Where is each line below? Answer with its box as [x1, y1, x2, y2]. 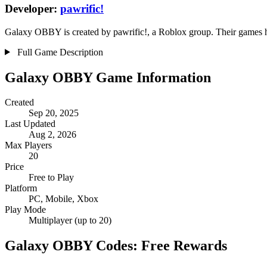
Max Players [5, 140, 52, 151]
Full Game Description [14, 46, 103, 57]
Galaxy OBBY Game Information [5, 69, 211, 85]
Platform [5, 183, 37, 194]
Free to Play [29, 172, 74, 183]
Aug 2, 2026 [29, 129, 76, 140]
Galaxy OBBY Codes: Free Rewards [5, 238, 227, 254]
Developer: [5, 2, 60, 15]
